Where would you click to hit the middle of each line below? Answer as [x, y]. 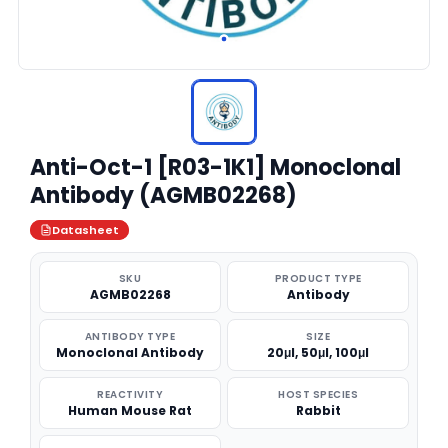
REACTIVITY [130, 394]
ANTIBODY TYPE [130, 336]
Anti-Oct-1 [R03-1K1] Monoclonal [215, 167]
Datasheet [85, 230]
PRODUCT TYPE [318, 278]
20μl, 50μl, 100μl [318, 352]
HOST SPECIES [318, 394]
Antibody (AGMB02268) [163, 195]
